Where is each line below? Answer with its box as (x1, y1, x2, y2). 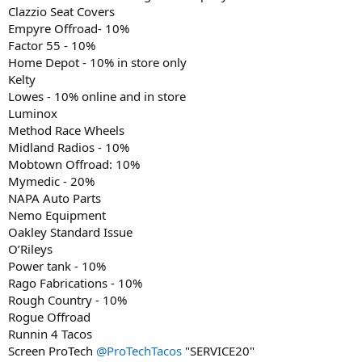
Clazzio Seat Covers (8, 2, 115, 19)
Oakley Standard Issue (8, 223, 133, 240)
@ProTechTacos (96, 342, 182, 359)
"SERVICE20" (182, 342, 255, 359)
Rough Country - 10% (8, 291, 127, 308)
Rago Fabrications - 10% (8, 274, 142, 291)
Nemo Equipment (8, 206, 106, 223)
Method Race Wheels (8, 121, 124, 138)
